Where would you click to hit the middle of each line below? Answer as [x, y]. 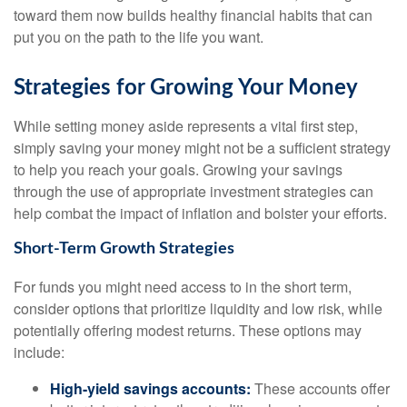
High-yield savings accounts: [150, 389]
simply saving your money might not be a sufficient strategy [202, 148]
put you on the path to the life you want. [139, 37]
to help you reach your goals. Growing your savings [178, 170]
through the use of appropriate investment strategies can [194, 192]
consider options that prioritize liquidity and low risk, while [198, 309]
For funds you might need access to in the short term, [183, 287]
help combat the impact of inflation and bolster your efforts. [200, 213]
